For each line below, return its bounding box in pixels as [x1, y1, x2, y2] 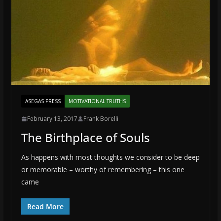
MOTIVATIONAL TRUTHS [68, 98, 126, 105]
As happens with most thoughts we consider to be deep [21, 152, 200, 162]
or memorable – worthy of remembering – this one [21, 165, 184, 175]
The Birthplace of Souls [21, 129, 150, 146]
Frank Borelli [83, 114, 118, 123]
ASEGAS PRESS [25, 98, 61, 105]
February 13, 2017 [27, 114, 77, 123]
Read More [27, 202, 64, 212]
